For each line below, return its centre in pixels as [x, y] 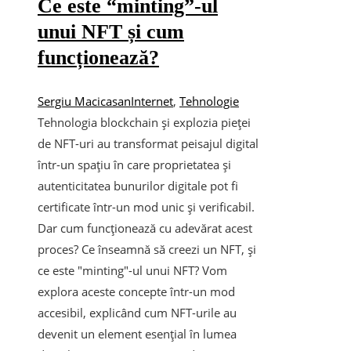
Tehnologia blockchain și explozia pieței [144, 122]
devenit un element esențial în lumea [137, 333]
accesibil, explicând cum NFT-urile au [137, 312]
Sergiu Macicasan [84, 101]
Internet [152, 101]
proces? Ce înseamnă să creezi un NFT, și [147, 249]
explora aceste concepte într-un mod [136, 291]
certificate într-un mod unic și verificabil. [146, 206]
